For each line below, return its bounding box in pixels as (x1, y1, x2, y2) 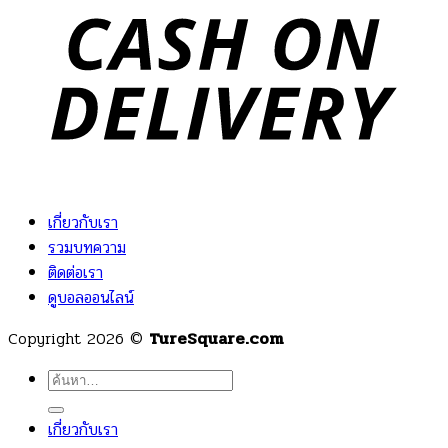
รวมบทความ (48, 235, 126, 260)
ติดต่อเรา (48, 260, 103, 285)
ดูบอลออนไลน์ (48, 285, 134, 310)
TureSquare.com (149, 326, 283, 351)
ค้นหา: (47, 366, 86, 391)
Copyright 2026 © (8, 326, 149, 351)
